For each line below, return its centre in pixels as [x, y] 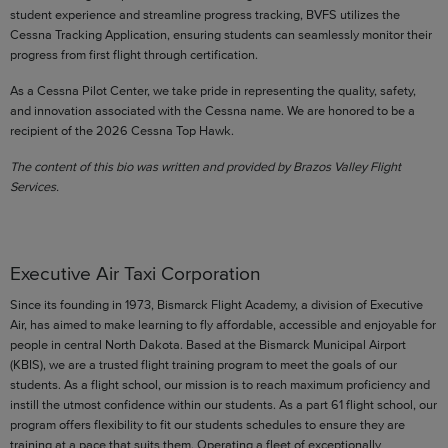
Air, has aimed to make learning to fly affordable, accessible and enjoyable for [223, 324]
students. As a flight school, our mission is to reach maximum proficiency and [220, 384]
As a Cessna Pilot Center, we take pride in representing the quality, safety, [213, 90]
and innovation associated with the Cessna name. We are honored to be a [212, 110]
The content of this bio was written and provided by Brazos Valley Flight [205, 166]
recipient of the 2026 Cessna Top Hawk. [122, 130]
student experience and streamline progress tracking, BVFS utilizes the [205, 14]
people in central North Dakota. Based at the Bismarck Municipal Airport [208, 344]
